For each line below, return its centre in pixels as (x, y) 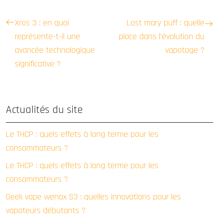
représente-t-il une (47, 36)
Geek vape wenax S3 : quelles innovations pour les (93, 197)
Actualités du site (44, 110)
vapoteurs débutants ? (46, 210)
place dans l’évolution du (162, 36)
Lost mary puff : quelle (165, 22)
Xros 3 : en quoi (42, 22)
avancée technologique (55, 50)
